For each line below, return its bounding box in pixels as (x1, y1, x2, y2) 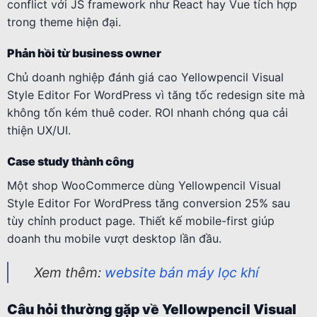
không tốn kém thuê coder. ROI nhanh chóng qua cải (7, 105, 288, 120)
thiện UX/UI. (7, 122, 71, 137)
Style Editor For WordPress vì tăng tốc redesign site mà (7, 87, 305, 102)
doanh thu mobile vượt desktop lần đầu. (7, 231, 221, 246)
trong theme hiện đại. (7, 14, 121, 29)
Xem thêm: (34, 264, 105, 282)
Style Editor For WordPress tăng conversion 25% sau (7, 195, 290, 210)
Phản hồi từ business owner (7, 45, 161, 60)
